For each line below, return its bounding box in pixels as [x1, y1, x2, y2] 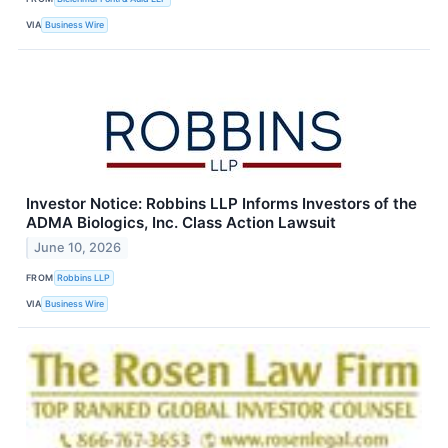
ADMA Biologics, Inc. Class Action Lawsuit [26, 212, 336, 232]
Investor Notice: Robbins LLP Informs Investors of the [26, 193, 417, 213]
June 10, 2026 [34, 240, 122, 256]
